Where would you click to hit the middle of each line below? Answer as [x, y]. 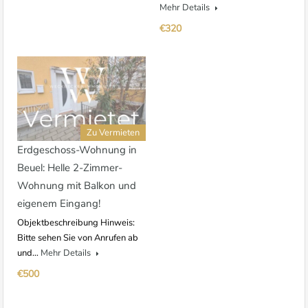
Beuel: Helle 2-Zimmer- [70, 168]
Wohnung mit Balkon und [77, 186]
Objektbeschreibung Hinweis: [76, 223]
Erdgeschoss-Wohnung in [77, 150]
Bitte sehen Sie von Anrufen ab [78, 238]
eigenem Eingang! [59, 204]
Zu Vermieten [113, 133]
